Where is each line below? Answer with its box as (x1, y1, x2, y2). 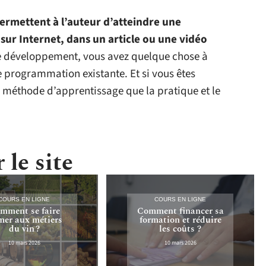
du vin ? (8, 221, 40, 236)
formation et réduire (139, 213, 221, 227)
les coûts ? (159, 221, 202, 236)
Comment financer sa (137, 204, 224, 218)
